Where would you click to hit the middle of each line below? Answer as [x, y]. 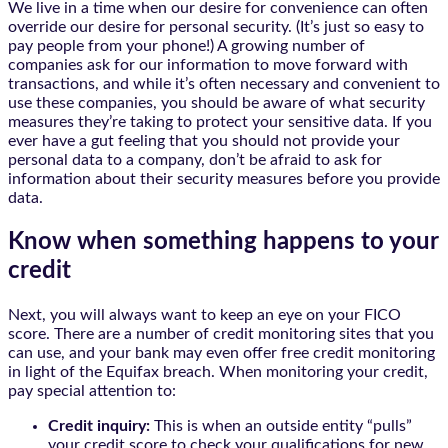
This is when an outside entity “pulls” [281, 425]
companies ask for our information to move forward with [208, 64]
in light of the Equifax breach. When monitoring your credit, [218, 371]
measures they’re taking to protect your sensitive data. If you [220, 121]
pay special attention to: [92, 390]
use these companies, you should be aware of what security [216, 102]
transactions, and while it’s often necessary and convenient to [224, 83]
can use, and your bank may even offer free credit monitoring [221, 352]
